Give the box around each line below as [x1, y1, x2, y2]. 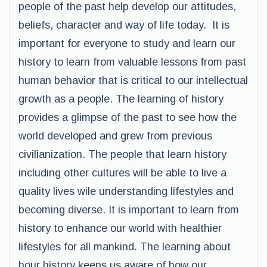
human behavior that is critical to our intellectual [18, 74, 248, 86]
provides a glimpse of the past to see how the [18, 111, 237, 123]
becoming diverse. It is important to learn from [18, 204, 239, 216]
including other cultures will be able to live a [18, 167, 226, 179]
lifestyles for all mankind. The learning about [18, 241, 231, 253]
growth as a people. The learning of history [18, 93, 223, 105]
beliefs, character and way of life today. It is [18, 19, 229, 31]
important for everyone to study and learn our [18, 38, 235, 49]
